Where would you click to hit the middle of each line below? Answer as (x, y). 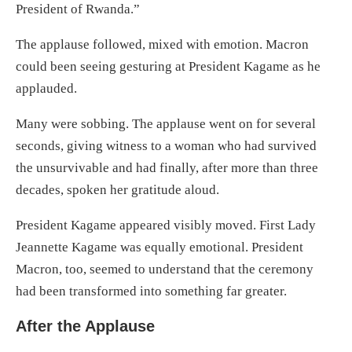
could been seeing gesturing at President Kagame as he (168, 66)
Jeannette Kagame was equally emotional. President (159, 247)
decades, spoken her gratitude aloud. (117, 189)
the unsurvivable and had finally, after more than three (167, 167)
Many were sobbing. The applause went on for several (166, 123)
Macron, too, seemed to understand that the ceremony (165, 269)
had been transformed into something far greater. (151, 291)
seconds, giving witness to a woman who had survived (166, 145)
